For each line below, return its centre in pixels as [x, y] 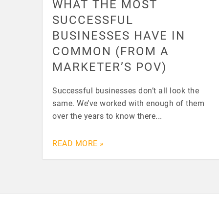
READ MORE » [78, 143]
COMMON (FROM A [111, 51]
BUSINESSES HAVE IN [119, 35]
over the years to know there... [107, 115]
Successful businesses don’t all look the [126, 90]
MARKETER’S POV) [109, 66]
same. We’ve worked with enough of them [128, 103]
